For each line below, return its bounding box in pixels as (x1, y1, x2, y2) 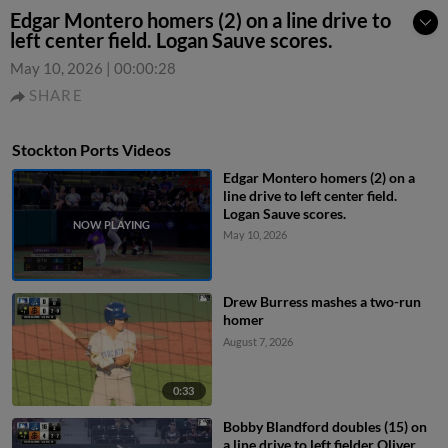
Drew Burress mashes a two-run (222, 293, 421, 311)
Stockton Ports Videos (12, 140, 171, 159)
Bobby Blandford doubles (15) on (222, 417, 427, 435)
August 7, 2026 (222, 335, 293, 349)
